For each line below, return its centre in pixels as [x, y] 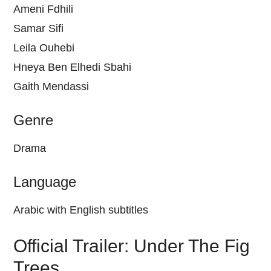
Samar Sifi [39, 28]
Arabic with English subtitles [81, 210]
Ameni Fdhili [44, 9]
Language [45, 181]
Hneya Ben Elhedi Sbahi [73, 67]
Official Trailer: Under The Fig [132, 246]
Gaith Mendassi [51, 86]
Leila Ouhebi [44, 47]
